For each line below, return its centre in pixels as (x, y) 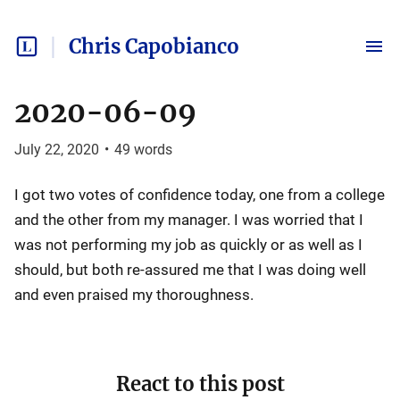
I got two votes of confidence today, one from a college (200, 195)
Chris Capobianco (154, 46)
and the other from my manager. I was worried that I (189, 220)
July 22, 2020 (57, 150)
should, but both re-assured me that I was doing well (190, 270)
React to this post (200, 384)
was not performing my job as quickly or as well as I (188, 245)
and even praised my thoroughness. (134, 295)
